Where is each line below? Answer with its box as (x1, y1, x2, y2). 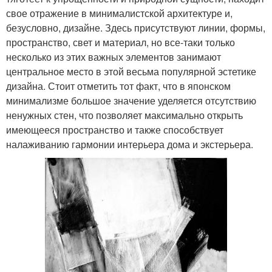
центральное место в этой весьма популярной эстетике (6, 64, 256, 78)
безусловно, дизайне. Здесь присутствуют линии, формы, (6, 21, 265, 35)
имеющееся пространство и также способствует (6, 123, 223, 137)
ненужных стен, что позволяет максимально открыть (6, 108, 243, 122)
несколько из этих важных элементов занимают (6, 50, 221, 64)
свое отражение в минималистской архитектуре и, (6, 6, 233, 20)
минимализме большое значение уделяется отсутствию (6, 93, 256, 107)
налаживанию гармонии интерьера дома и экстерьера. (6, 137, 253, 151)
